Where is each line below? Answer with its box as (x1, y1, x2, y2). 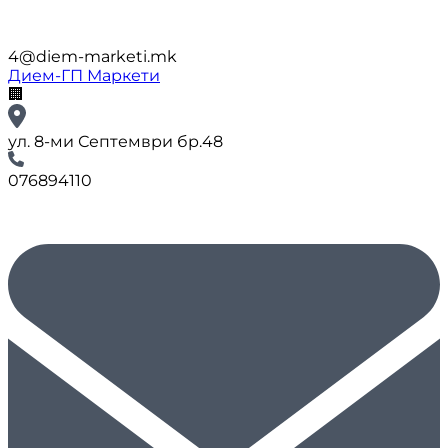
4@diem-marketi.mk (8, 47, 177, 66)
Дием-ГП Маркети (8, 66, 160, 85)
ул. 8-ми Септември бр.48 (8, 132, 223, 151)
